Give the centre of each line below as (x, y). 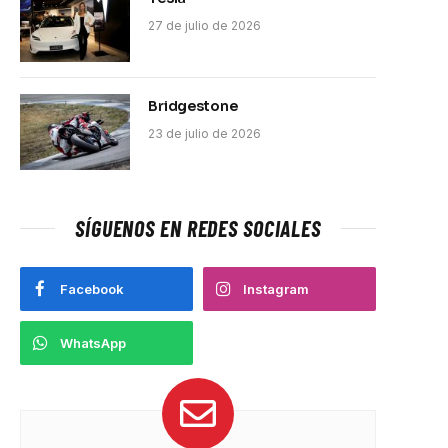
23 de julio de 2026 (204, 133)
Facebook (92, 288)
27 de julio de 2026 (204, 25)
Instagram (276, 288)
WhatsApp (93, 342)
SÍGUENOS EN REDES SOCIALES (198, 227)
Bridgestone (193, 105)
